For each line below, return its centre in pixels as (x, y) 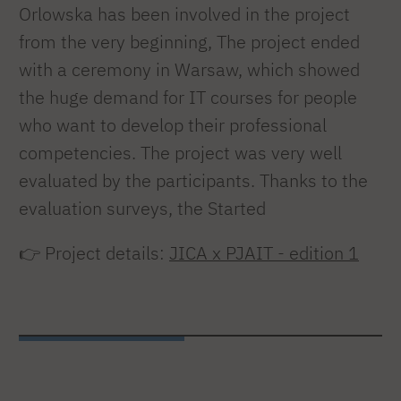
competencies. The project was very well (180, 152)
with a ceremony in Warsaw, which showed (189, 69)
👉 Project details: (94, 253)
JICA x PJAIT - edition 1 (264, 253)
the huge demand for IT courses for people (188, 97)
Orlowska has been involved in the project (184, 13)
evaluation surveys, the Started (142, 208)
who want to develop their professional (173, 124)
